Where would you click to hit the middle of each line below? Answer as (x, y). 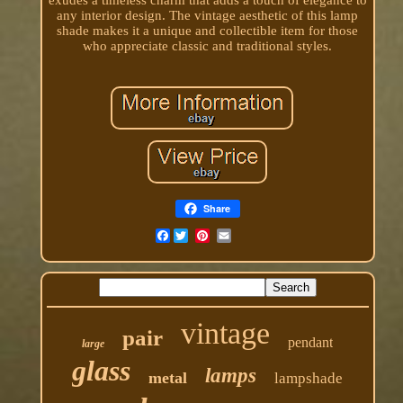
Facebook (198, 235)
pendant (311, 342)
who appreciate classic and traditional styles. (208, 45)
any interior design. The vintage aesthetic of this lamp (208, 15)
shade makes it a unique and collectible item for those (208, 30)
